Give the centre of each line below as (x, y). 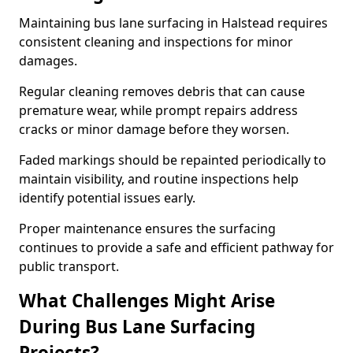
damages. (48, 61)
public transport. (69, 266)
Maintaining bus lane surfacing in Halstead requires (173, 23)
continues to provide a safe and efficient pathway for (176, 247)
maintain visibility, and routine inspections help (159, 179)
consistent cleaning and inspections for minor (156, 42)
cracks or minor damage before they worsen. (156, 129)
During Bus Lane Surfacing (137, 327)
